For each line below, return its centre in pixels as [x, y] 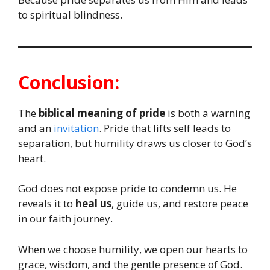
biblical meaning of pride [102, 113]
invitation [76, 128]
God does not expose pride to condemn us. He [127, 189]
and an [36, 128]
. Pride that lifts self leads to [165, 128]
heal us [93, 204]
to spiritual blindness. [70, 14]
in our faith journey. [65, 219]
